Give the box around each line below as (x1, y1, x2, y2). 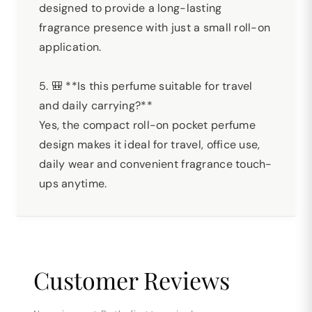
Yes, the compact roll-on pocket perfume (39, 118, 256, 132)
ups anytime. (39, 176, 107, 191)
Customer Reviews (33, 264, 230, 296)
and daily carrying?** (39, 98, 153, 113)
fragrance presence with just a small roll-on (39, 20, 271, 35)
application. (39, 40, 102, 54)
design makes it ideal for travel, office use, (39, 137, 260, 152)
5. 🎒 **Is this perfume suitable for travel (39, 79, 253, 93)
